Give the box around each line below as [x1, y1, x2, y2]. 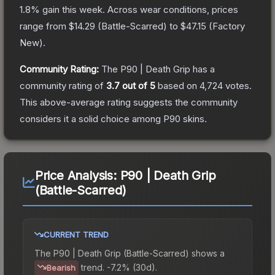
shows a [189, 247, 225, 258]
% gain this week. [31, 3, 105, 15]
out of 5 [120, 79, 155, 91]
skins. [180, 112, 207, 125]
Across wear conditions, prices [107, 3, 238, 15]
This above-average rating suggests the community [20, 96, 238, 108]
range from [20, 20, 69, 32]
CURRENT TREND [44, 229, 109, 239]
